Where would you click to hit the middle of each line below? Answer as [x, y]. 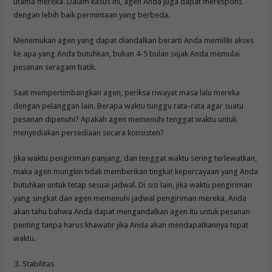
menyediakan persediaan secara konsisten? [89, 132]
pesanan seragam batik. [55, 67]
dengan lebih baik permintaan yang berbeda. [92, 15]
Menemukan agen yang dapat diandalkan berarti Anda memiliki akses [134, 40]
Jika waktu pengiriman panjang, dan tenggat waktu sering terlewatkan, [135, 158]
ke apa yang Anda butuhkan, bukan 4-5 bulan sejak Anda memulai [127, 53]
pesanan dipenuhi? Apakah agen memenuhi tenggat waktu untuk [125, 119]
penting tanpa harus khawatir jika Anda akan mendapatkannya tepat [131, 225]
